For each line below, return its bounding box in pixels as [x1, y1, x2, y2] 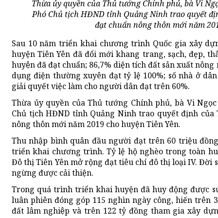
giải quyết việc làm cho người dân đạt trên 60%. [12, 81, 190, 92]
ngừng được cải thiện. [12, 167, 93, 179]
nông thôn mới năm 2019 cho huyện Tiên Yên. [12, 119, 181, 130]
